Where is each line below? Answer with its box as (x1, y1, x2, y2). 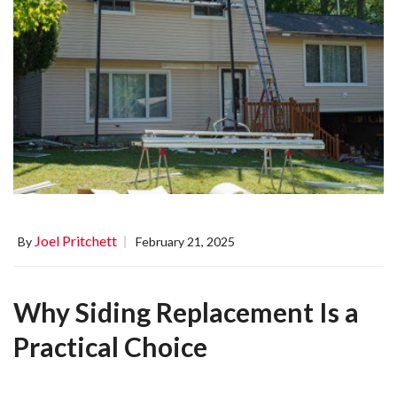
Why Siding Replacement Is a (13, 295, 359, 328)
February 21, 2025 (136, 233, 235, 249)
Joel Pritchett (35, 231, 117, 249)
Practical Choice (13, 330, 207, 362)
